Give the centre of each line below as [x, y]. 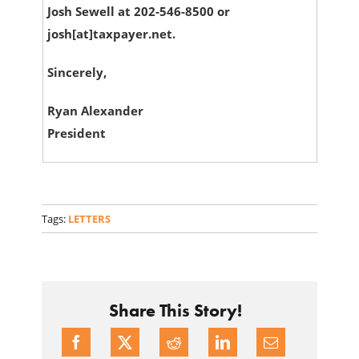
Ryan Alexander [95, 111]
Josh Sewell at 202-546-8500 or [138, 12]
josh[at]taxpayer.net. [111, 34]
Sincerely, [77, 73]
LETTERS [90, 219]
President [76, 133]
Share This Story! [175, 311]
